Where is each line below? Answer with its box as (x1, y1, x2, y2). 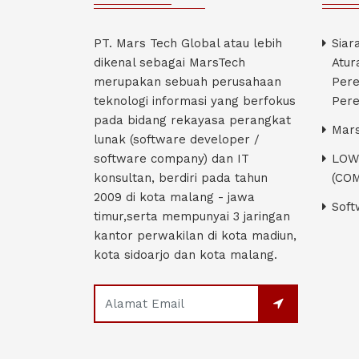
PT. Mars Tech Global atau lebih (94, 36, 282, 51)
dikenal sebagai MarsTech (94, 55, 245, 71)
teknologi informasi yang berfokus (94, 94, 296, 109)
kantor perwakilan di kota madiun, (94, 228, 296, 244)
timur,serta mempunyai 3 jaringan (94, 209, 290, 224)
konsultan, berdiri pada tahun (94, 171, 268, 186)
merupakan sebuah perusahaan (94, 75, 281, 90)
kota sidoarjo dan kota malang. (94, 248, 277, 263)
